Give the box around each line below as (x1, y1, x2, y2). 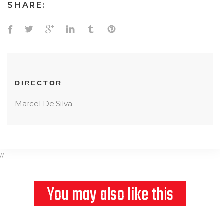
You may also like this (47, 181, 173, 210)
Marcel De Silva (15, 99, 72, 109)
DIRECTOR (15, 79, 62, 87)
